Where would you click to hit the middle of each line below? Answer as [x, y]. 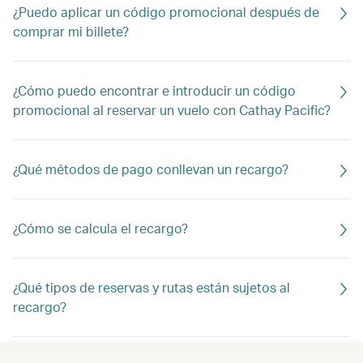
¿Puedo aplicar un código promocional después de [166, 12]
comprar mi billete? [71, 31]
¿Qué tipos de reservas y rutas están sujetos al [152, 287]
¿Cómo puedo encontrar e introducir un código [154, 90]
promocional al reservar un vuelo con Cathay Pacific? [172, 110]
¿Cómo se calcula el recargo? [100, 228]
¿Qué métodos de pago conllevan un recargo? [151, 169]
